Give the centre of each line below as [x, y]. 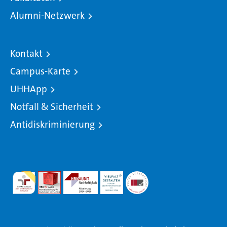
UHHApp [29, 89]
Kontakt [26, 53]
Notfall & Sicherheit [52, 106]
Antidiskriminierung [52, 124]
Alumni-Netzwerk [47, 15]
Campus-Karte [40, 71]
